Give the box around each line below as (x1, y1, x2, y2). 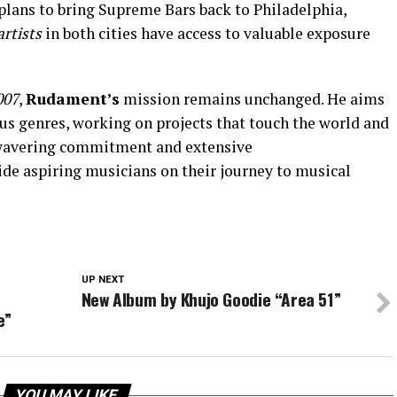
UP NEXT (81, 274, 124, 286)
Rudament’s (26, 89, 120, 110)
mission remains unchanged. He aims (120, 89, 385, 110)
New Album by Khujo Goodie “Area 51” (81, 286, 341, 313)
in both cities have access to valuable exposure (42, 23, 370, 44)
